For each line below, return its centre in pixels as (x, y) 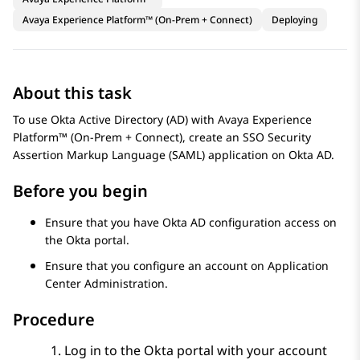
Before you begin (80, 191)
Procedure (54, 320)
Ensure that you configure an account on (156, 266)
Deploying (295, 20)
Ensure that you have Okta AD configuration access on (191, 223)
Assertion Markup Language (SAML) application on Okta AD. (174, 155)
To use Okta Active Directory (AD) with (115, 120)
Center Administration (105, 284)
